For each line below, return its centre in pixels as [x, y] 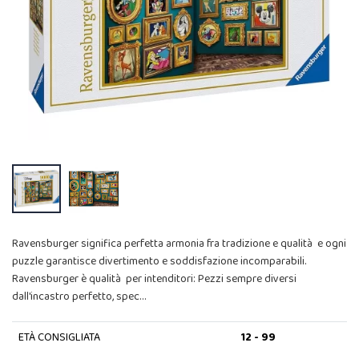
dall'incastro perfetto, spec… [79, 297]
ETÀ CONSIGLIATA [59, 338]
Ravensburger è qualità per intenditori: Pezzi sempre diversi [154, 279]
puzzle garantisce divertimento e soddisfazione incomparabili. [159, 262]
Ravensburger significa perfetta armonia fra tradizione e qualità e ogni [179, 244]
